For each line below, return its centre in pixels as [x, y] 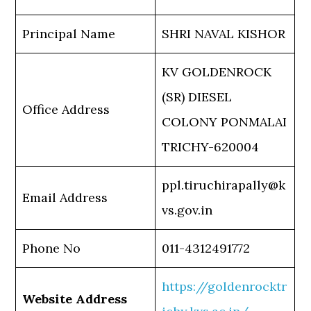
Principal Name [69, 34]
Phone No [52, 249]
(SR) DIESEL [197, 97]
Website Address [75, 299]
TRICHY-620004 [211, 147]
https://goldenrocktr [225, 287]
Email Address [65, 198]
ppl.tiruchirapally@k [224, 185]
